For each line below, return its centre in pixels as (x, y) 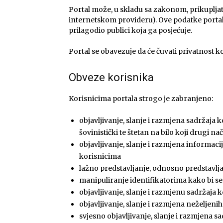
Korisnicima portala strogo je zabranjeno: (141, 99)
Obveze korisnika (111, 77)
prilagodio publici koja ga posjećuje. (130, 30)
